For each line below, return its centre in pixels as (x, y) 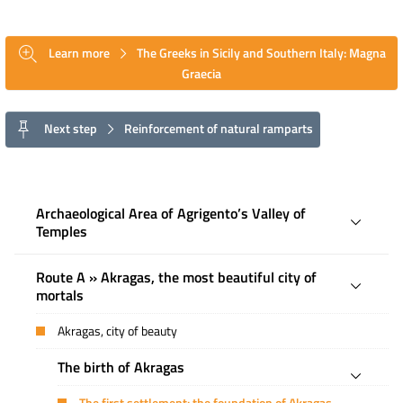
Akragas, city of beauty (117, 331)
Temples (62, 231)
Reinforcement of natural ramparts (217, 128)
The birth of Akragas (121, 367)
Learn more (79, 52)
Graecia (201, 73)
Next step (71, 128)
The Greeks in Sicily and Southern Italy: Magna (260, 52)
